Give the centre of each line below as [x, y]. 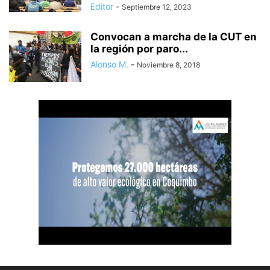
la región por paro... [139, 49]
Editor [102, 6]
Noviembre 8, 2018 [168, 65]
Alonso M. [109, 64]
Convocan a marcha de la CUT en [174, 37]
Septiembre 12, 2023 [157, 7]
